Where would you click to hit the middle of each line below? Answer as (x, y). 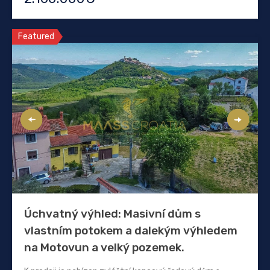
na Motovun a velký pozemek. (104, 247)
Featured (36, 36)
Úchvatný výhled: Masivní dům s (112, 213)
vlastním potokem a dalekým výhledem (131, 230)
